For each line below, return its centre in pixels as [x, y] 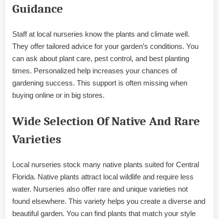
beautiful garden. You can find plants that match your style [104, 213]
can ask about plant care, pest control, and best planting [101, 59]
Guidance [38, 9]
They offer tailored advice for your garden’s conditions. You [105, 46]
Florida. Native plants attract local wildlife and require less [103, 176]
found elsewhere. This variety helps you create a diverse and [109, 201]
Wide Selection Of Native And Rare [106, 121]
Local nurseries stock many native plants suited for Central [106, 164]
